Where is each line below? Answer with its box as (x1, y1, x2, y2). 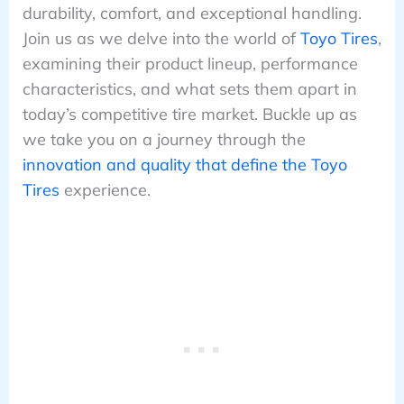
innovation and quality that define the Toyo (22, 153, 347, 175)
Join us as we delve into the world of (22, 27, 300, 49)
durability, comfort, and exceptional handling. (22, 2, 362, 23)
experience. (59, 179, 151, 200)
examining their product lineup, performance (22, 52, 358, 74)
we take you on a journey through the (22, 128, 306, 150)
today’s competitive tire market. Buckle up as (22, 103, 357, 124)
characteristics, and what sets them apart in (22, 78, 357, 99)
